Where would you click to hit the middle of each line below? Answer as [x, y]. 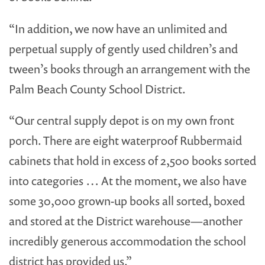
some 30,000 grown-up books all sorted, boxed [127, 201]
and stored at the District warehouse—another [126, 221]
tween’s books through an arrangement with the [130, 69]
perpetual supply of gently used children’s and [123, 49]
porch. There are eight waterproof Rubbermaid [125, 141]
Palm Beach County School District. [97, 89]
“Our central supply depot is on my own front [122, 121]
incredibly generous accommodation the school [127, 241]
